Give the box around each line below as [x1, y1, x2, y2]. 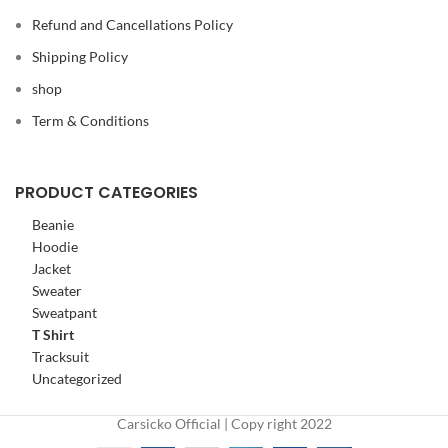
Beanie [32, 216, 74, 234]
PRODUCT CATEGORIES [15, 181, 198, 205]
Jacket [32, 260, 71, 278]
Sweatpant [32, 304, 97, 322]
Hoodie [32, 238, 78, 256]
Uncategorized [32, 370, 122, 388]
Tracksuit [32, 348, 89, 366]
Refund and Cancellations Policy [32, 16, 233, 34]
